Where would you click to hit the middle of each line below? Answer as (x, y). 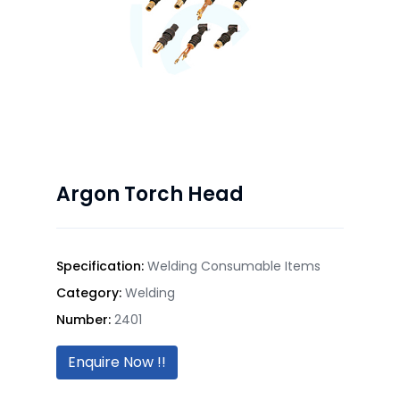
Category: (91, 292)
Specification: (102, 266)
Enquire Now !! (117, 362)
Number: (85, 319)
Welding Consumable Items (234, 266)
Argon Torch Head (150, 194)
